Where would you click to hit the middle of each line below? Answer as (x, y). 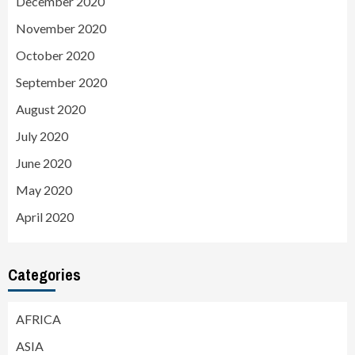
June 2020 (44, 163)
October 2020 (55, 55)
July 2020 (42, 136)
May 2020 (44, 190)
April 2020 (45, 217)
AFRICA (38, 319)
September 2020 (61, 82)
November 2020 (61, 29)
